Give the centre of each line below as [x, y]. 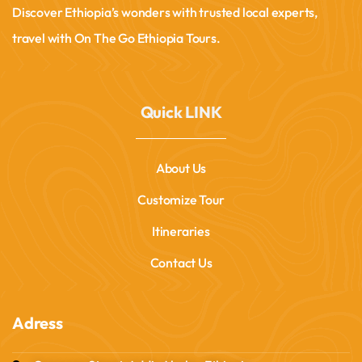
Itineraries [181, 232]
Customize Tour [181, 200]
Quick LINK [181, 112]
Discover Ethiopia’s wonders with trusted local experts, [165, 13]
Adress [38, 323]
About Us [181, 168]
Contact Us [181, 263]
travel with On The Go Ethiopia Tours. [116, 38]
